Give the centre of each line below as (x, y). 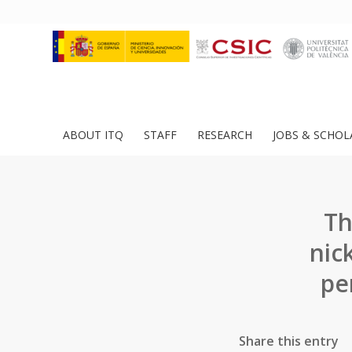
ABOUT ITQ (93, 135)
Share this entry (289, 341)
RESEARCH (225, 135)
